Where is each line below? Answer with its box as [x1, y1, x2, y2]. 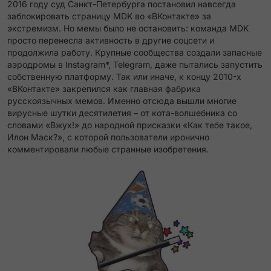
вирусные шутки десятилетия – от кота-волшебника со [7, 108, 237, 118]
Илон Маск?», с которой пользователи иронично [7, 132, 209, 142]
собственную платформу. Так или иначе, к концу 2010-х [7, 71, 241, 82]
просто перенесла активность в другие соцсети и [7, 35, 214, 45]
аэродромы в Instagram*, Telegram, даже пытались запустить [7, 59, 263, 70]
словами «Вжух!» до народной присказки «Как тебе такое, [7, 120, 252, 130]
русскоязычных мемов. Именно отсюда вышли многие [7, 96, 237, 106]
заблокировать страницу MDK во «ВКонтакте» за [7, 11, 211, 21]
